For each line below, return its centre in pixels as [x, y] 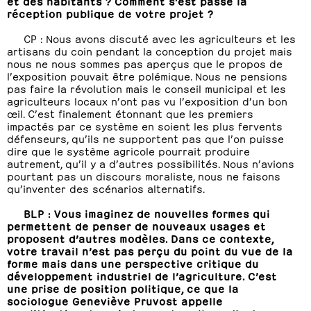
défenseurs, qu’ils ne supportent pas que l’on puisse [145, 138]
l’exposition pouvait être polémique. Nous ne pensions [147, 75]
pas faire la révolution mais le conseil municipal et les [146, 88]
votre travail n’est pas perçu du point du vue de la [150, 250]
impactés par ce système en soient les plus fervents [145, 125]
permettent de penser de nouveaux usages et [136, 225]
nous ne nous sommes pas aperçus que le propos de [145, 63]
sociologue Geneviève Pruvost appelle [115, 300]
